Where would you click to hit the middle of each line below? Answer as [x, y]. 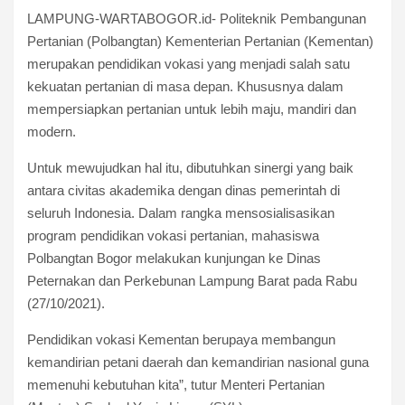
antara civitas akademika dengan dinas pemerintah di [184, 190]
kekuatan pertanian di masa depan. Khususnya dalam [185, 86]
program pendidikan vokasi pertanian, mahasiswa [173, 235]
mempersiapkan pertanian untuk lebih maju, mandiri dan [192, 108]
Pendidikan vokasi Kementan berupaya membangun [181, 339]
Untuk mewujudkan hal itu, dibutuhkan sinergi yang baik [190, 167]
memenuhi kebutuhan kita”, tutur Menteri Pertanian [176, 384]
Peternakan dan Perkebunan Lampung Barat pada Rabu [192, 280]
